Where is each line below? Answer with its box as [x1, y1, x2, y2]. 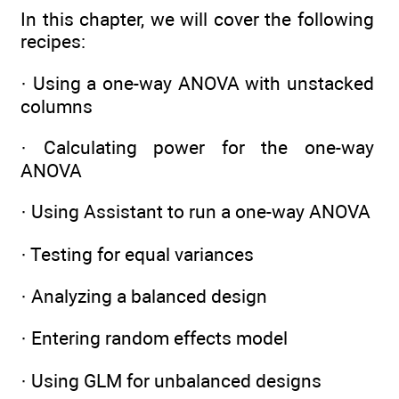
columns [20, 94, 93, 118]
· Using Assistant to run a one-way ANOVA [20, 200, 370, 224]
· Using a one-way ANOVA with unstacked [20, 71, 374, 94]
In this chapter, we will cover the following [20, 8, 374, 31]
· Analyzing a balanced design [20, 284, 267, 307]
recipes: [20, 30, 85, 53]
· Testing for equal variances [20, 242, 254, 265]
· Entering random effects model [20, 327, 288, 350]
